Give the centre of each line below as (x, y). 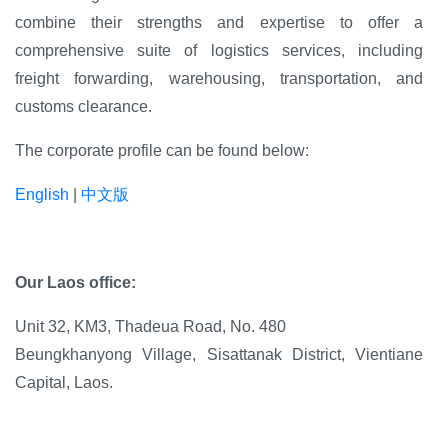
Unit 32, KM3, (65, 326)
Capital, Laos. (64, 382)
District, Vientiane (357, 354)
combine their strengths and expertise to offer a (219, 22)
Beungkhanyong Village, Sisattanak (153, 354)
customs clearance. (83, 106)
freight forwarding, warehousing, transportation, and (219, 78)
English (42, 194)
